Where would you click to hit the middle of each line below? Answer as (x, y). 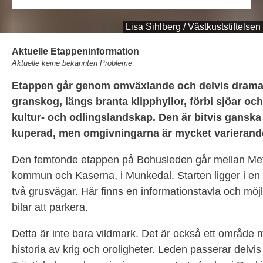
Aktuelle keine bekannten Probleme (72, 63)
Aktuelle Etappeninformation (75, 51)
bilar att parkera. (51, 207)
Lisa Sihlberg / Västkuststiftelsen (193, 27)
